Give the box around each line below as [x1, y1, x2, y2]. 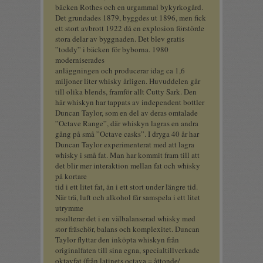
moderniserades [55, 55, 104, 65]
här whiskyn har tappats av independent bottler [55, 97, 204, 107]
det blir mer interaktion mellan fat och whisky [55, 160, 200, 171]
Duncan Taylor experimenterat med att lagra [55, 139, 194, 150]
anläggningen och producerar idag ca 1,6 [55, 65, 185, 76]
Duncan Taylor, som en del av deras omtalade [55, 107, 198, 118]
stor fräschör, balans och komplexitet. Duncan [55, 224, 200, 234]
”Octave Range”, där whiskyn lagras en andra [55, 118, 198, 129]
